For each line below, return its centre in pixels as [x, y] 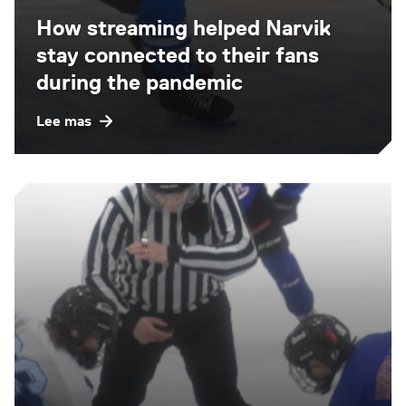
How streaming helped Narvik [184, 27]
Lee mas [64, 121]
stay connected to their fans [178, 54]
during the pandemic [140, 82]
